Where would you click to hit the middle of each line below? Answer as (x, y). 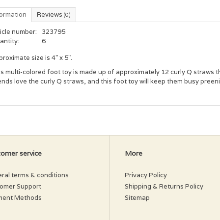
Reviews (50, 15)
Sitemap (137, 197)
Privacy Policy (146, 175)
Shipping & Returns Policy (164, 186)
